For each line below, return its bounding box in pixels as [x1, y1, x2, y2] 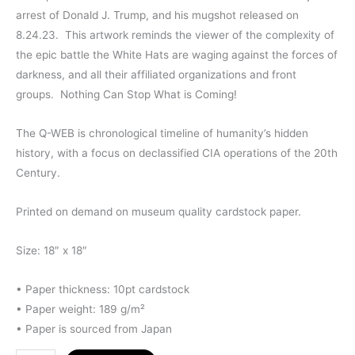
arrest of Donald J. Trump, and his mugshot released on [16, 8, 299, 21]
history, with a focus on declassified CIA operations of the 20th [16, 146, 338, 159]
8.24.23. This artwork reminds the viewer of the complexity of [16, 28, 334, 41]
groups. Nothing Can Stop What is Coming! [16, 87, 237, 101]
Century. [16, 166, 60, 179]
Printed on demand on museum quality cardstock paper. [16, 204, 301, 218]
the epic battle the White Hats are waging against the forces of [16, 48, 338, 61]
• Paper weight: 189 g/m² [16, 302, 145, 315]
